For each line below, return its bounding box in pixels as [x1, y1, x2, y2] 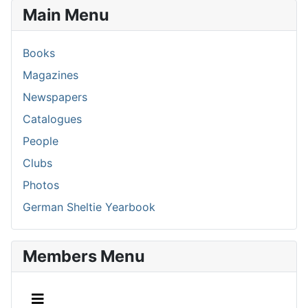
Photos [23, 177, 59, 192]
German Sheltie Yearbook [23, 199, 155, 214]
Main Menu [23, 4, 109, 25]
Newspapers [23, 89, 87, 104]
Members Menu [23, 245, 145, 266]
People [23, 133, 58, 148]
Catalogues [23, 111, 82, 126]
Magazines [23, 67, 78, 82]
